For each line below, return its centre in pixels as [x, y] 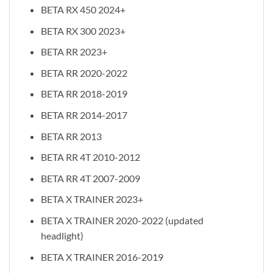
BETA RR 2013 [71, 136]
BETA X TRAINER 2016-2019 [102, 257]
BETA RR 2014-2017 [84, 115]
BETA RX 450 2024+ [83, 10]
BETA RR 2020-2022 [84, 73]
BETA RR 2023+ [74, 52]
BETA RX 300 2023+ [83, 30]
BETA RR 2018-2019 [84, 94]
